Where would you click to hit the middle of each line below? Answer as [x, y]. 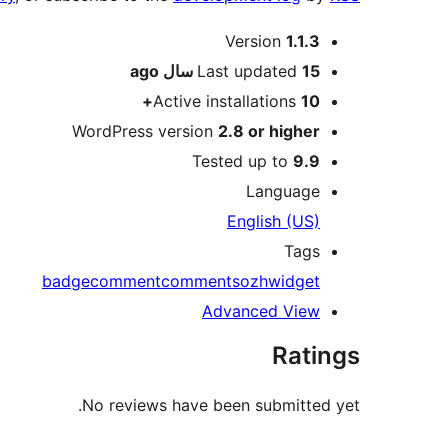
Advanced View [261, 311]
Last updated [249, 71]
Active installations [227, 101]
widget [294, 281]
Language [283, 191]
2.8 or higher [269, 131]
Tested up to [242, 161]
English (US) [273, 221]
